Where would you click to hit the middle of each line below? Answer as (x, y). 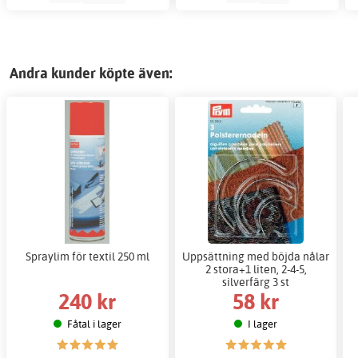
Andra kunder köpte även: (91, 74)
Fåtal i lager (94, 324)
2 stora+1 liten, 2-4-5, (256, 269)
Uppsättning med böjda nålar (256, 257)
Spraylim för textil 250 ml (87, 257)
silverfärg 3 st (256, 282)
